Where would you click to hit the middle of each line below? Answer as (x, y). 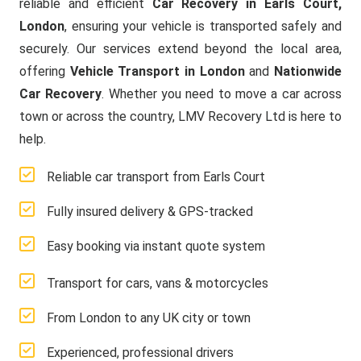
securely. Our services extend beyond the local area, (180, 49)
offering (45, 71)
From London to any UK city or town (149, 318)
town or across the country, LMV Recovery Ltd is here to (180, 116)
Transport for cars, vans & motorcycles (158, 283)
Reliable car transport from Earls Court (156, 177)
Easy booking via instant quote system (156, 246)
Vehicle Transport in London (157, 71)
